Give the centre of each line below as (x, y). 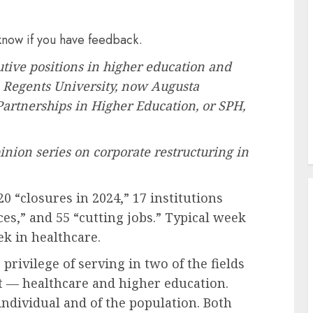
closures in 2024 (70, 198)
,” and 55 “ (48, 217)
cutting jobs (116, 217)
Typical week (204, 217)
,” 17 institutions (172, 198)
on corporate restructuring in (160, 152)
